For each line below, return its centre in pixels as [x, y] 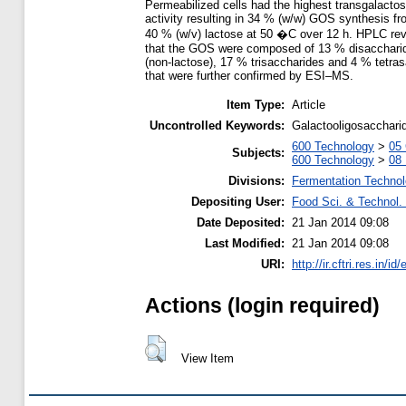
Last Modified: [245, 244]
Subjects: [258, 153]
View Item [207, 358]
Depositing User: [238, 202]
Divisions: [256, 181]
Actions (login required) [262, 305]
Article [309, 105]
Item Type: [256, 105]
